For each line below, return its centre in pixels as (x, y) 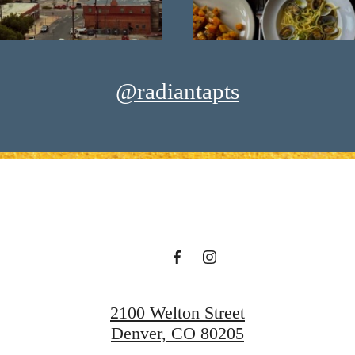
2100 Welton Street (177, 313)
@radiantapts (177, 91)
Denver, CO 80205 (177, 334)
